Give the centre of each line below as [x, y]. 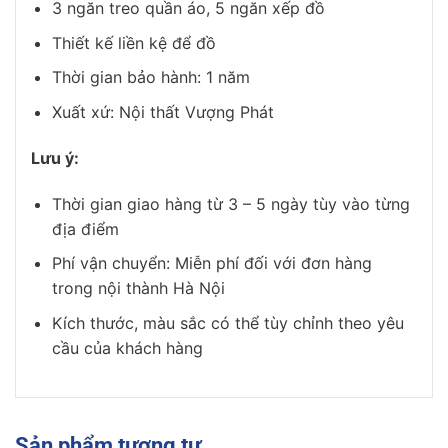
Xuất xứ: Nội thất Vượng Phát [162, 112]
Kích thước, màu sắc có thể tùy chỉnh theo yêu [227, 322]
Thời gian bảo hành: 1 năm [150, 77]
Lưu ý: [55, 157]
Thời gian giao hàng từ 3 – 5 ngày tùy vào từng [230, 203]
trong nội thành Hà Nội [138, 288]
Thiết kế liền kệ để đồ [133, 42]
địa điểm [85, 228]
